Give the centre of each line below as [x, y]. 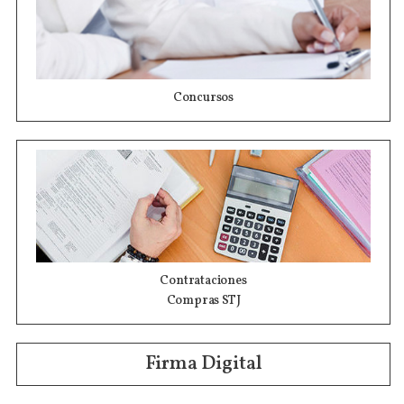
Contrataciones [203, 280]
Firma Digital [203, 363]
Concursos [203, 97]
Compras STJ [203, 300]
